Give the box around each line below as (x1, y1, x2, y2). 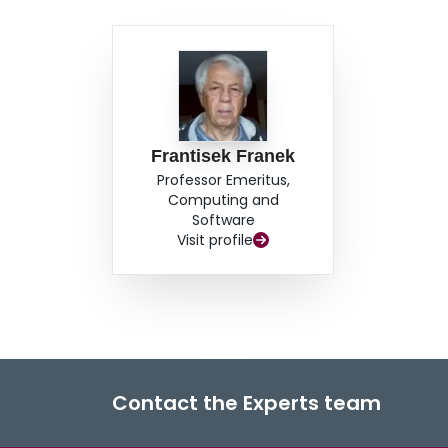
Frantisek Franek (151, 146, 296, 167)
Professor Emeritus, (156, 170, 290, 191)
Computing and (167, 190, 279, 211)
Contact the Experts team (112, 389, 381, 418)
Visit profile (177, 230, 254, 251)
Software (191, 210, 255, 231)
